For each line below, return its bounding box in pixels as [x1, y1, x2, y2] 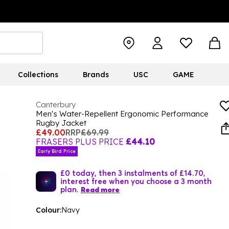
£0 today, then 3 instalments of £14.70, [60, 168, 205, 177]
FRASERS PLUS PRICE [36, 136, 124, 147]
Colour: [36, 205, 61, 215]
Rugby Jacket [36, 118, 86, 128]
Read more [81, 185, 120, 194]
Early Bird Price [38, 148, 76, 154]
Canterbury [36, 100, 76, 109]
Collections [17, 70, 58, 79]
